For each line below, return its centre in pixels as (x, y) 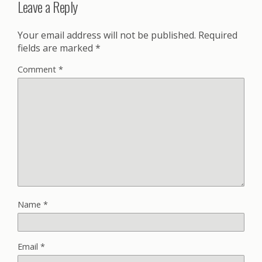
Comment (38, 69)
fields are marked (56, 48)
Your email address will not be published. (107, 35)
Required (218, 35)
